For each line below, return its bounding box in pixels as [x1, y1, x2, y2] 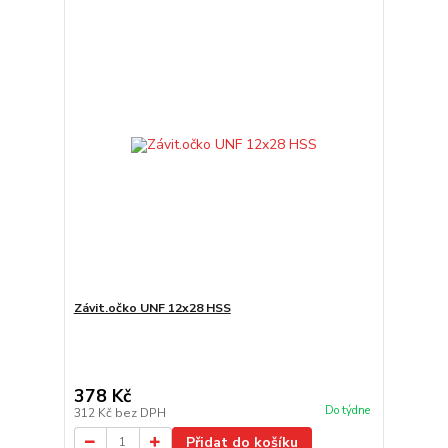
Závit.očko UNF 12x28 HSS [73, 299, 231, 316]
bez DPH [114, 404, 166, 421]
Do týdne [324, 402, 370, 418]
